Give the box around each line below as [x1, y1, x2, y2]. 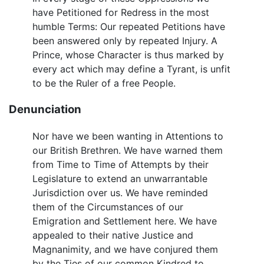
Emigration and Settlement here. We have [32, 214, 217, 227]
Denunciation [9, 102, 81, 116]
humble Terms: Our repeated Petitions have [32, 21, 225, 33]
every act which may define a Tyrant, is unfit [32, 63, 230, 75]
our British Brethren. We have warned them [32, 144, 223, 156]
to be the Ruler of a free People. [32, 77, 176, 90]
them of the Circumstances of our [32, 200, 183, 213]
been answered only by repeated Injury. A [32, 35, 217, 47]
